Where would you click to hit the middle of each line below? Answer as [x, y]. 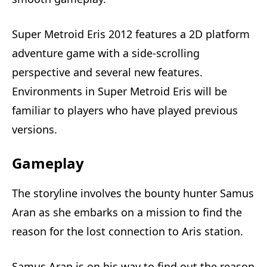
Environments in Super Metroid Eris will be [119, 91]
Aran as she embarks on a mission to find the [127, 212]
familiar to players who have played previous [125, 111]
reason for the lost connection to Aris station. [128, 232]
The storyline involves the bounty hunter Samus [133, 193]
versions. [35, 130]
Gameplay [48, 163]
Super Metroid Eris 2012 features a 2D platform [131, 34]
